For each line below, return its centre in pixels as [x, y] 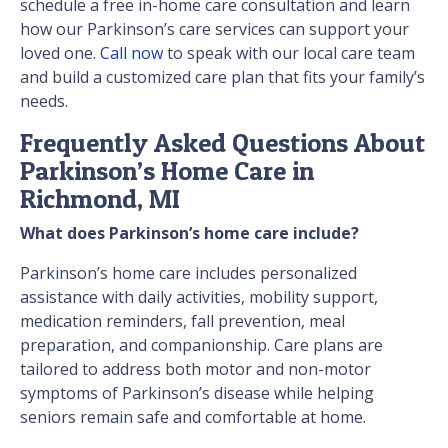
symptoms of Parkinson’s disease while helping [197, 393]
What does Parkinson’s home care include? [189, 233]
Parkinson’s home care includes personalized [188, 273]
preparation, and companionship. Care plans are [201, 345]
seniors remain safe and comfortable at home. [193, 417]
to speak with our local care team [289, 53]
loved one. [60, 53]
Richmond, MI [100, 199]
